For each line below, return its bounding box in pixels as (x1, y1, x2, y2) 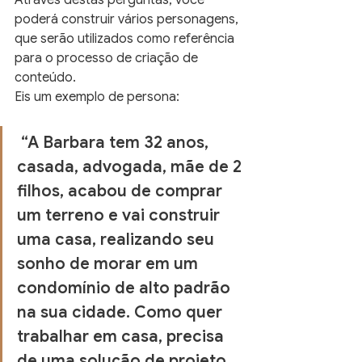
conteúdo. (15, 69, 76, 86)
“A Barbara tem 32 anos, (21, 133, 213, 153)
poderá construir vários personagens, (15, 11, 242, 27)
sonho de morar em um (17, 254, 202, 274)
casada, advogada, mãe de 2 (17, 157, 246, 177)
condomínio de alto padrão (17, 278, 234, 298)
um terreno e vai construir (17, 205, 224, 225)
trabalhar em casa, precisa (17, 326, 228, 347)
